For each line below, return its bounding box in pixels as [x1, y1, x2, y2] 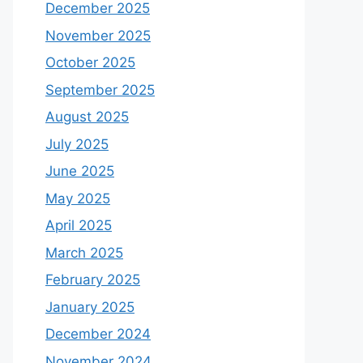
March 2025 [45, 244, 123, 261]
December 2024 [45, 326, 151, 342]
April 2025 [45, 217, 112, 233]
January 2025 [45, 298, 135, 315]
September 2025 [45, 81, 155, 98]
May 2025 [45, 190, 110, 207]
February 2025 [45, 271, 140, 288]
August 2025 [45, 109, 129, 125]
